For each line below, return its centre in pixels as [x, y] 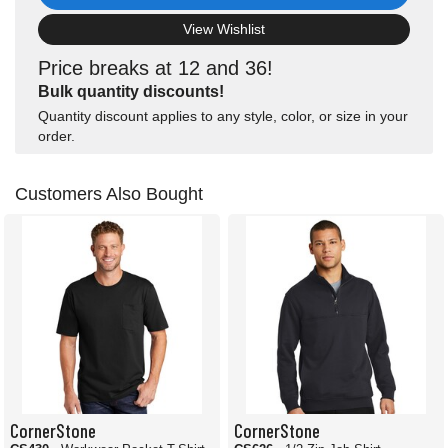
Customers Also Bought [109, 194]
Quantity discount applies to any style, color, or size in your [223, 116]
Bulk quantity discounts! [131, 92]
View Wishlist [224, 29]
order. [56, 136]
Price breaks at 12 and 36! [155, 68]
